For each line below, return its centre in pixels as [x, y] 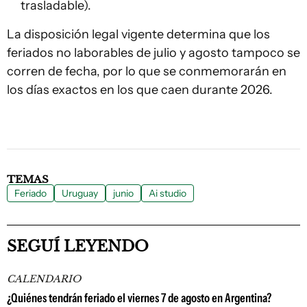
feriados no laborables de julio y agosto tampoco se [153, 53]
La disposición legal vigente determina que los [138, 34]
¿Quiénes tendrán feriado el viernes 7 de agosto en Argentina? [139, 298]
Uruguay [80, 193]
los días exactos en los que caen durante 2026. [140, 90]
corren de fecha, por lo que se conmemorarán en [147, 71]
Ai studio [168, 193]
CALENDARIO [44, 279]
